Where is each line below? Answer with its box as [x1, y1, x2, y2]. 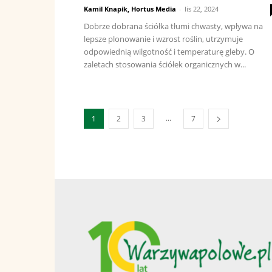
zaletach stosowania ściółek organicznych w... [84, 59, 246, 70]
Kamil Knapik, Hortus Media [84, 4, 176, 13]
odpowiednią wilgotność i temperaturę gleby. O [84, 46, 254, 57]
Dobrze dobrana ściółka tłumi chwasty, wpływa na [84, 21, 263, 32]
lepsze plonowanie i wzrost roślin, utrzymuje [84, 33, 243, 44]
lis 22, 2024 [185, 4, 219, 13]
